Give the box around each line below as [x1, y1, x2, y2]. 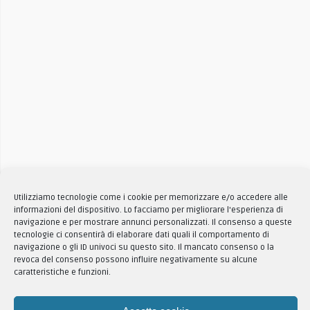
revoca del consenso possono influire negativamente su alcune [14, 254, 257, 265]
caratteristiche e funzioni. [14, 266, 111, 277]
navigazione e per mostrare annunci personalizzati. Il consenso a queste [14, 217, 292, 228]
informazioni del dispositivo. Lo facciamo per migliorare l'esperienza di [14, 204, 283, 215]
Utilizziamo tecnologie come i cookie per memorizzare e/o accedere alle [14, 192, 288, 203]
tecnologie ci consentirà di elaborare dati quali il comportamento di [14, 229, 269, 240]
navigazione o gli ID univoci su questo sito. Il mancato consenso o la [14, 241, 274, 253]
